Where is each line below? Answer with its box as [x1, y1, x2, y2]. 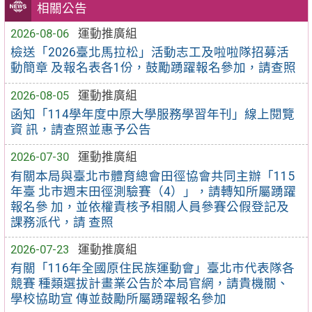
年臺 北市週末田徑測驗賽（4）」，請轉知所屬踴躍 [10, 184, 297, 198]
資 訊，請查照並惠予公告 [10, 122, 152, 136]
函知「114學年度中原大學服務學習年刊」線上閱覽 [10, 107, 295, 121]
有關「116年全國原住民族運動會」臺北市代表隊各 [10, 261, 295, 276]
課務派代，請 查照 [10, 214, 114, 229]
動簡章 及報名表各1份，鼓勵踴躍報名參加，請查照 [10, 61, 297, 75]
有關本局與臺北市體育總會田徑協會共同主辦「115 [10, 169, 295, 183]
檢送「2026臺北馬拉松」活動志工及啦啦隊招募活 [10, 45, 290, 60]
